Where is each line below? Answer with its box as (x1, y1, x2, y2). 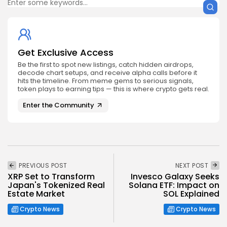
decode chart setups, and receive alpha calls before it (18, 67, 197, 78)
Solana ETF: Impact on (129, 179, 219, 191)
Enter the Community (23, 100, 94, 110)
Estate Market (8, 187, 65, 200)
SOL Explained (163, 187, 219, 200)
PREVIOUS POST (19, 161, 67, 170)
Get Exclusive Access (18, 46, 113, 59)
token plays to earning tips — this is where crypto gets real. (18, 84, 209, 94)
